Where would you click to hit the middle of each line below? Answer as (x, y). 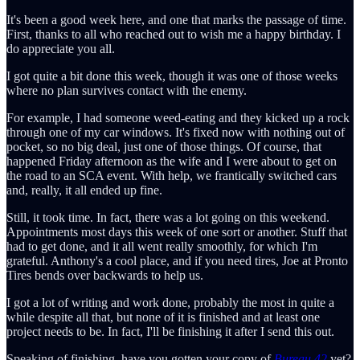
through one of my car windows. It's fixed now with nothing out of (176, 132)
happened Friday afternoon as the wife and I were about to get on (172, 161)
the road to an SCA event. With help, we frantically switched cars (172, 175)
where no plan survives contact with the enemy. (127, 90)
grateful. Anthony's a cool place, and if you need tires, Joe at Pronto (177, 260)
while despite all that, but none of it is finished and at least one (163, 317)
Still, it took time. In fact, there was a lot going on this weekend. (168, 217)
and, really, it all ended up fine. (84, 190)
